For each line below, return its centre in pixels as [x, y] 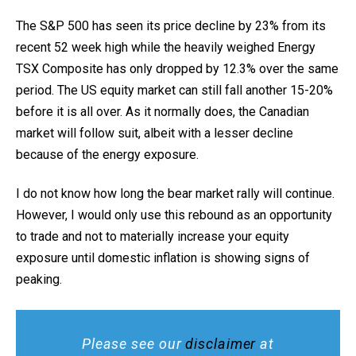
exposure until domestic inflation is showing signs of [163, 258]
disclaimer [221, 344]
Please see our [133, 344]
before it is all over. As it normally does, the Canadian [163, 112]
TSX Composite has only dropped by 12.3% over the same [177, 69]
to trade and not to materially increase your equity [153, 236]
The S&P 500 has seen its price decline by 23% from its [171, 26]
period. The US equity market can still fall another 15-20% [174, 90]
